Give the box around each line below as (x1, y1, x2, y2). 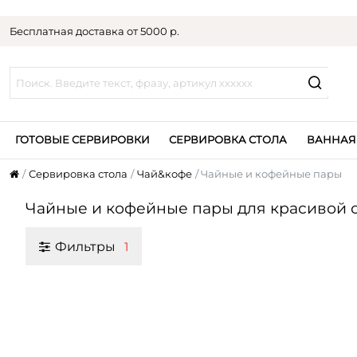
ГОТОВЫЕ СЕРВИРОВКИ (14, 132, 150, 146)
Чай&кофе (136, 167, 192, 181)
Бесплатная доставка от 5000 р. (10, 24, 180, 37)
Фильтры (55, 237, 120, 254)
